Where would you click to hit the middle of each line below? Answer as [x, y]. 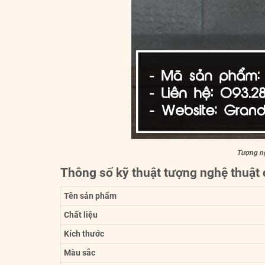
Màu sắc [80, 252]
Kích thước [84, 233]
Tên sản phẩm [90, 195]
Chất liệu [81, 214]
